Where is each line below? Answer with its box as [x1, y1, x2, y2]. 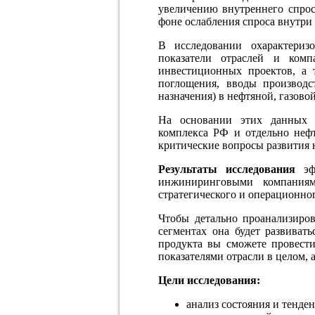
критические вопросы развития [158, 139, 312, 151]
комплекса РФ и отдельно [158, 126, 294, 139]
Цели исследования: [158, 274, 260, 286]
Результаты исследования [158, 162, 295, 175]
